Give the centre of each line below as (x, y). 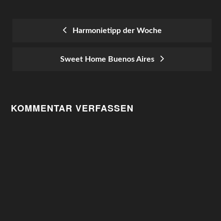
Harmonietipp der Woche (115, 31)
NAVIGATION (49, 69)
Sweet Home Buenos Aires (109, 59)
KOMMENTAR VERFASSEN (73, 108)
